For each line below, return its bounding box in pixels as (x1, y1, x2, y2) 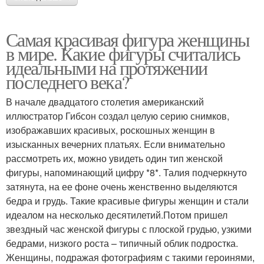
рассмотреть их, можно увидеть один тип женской (6, 151, 223, 165)
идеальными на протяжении (6, 54, 207, 80)
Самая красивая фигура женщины (6, 26, 250, 52)
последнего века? (6, 68, 129, 94)
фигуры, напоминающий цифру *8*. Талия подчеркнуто (6, 165, 247, 179)
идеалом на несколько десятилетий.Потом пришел (6, 207, 227, 222)
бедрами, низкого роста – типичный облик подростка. (6, 236, 238, 250)
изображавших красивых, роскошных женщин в (6, 123, 215, 137)
